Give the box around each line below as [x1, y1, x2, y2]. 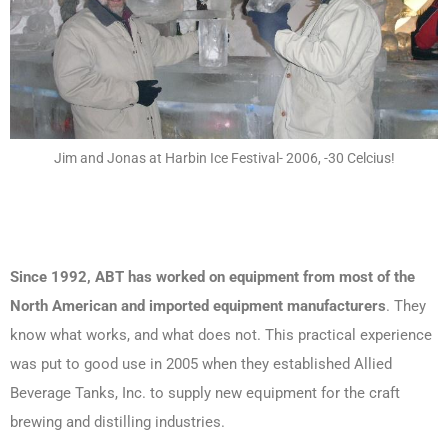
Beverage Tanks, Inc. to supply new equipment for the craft [10, 384, 400, 403]
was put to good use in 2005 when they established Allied [10, 355, 392, 374]
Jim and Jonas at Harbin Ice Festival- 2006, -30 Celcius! [53, 150, 395, 167]
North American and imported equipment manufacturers [10, 297, 386, 316]
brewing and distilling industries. [10, 413, 225, 432]
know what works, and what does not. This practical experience [10, 326, 432, 345]
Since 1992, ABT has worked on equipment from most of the [10, 268, 415, 287]
